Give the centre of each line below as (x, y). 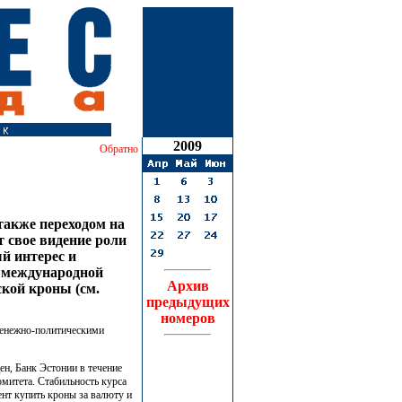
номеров (188, 318)
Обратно (119, 149)
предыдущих (188, 302)
